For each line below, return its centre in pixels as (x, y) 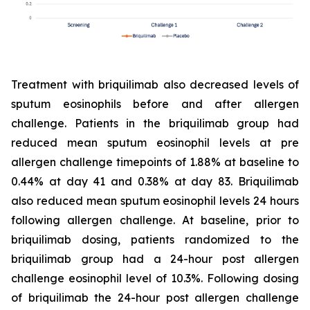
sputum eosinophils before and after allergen (155, 104)
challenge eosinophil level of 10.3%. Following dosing (155, 279)
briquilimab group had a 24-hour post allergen (155, 259)
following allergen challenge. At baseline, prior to (155, 220)
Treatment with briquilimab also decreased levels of (155, 85)
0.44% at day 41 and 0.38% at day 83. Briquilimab (155, 182)
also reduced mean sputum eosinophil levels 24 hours (155, 201)
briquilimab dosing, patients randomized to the (155, 240)
